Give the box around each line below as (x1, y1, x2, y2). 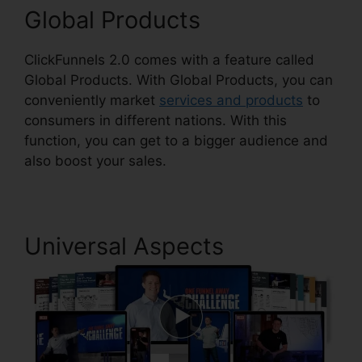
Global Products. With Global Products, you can (24, 72, 333, 88)
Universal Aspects (24, 232, 224, 260)
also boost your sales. (24, 153, 166, 169)
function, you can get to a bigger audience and (24, 133, 328, 149)
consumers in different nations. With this (24, 112, 287, 128)
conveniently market (24, 92, 159, 108)
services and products (159, 92, 303, 108)
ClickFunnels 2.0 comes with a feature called (24, 52, 314, 68)
